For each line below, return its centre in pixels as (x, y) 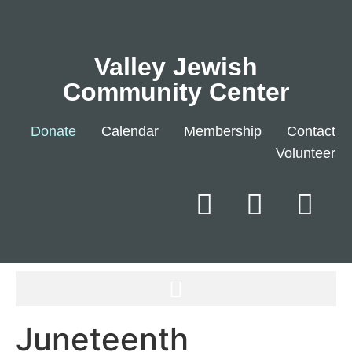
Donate (53, 131)
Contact (311, 131)
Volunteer (306, 153)
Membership (223, 131)
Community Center (176, 92)
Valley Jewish (176, 67)
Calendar (130, 131)
